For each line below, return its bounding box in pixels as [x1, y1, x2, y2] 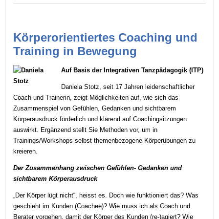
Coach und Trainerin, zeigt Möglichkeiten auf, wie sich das [13, 94, 179, 102]
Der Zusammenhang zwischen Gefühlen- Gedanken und [13, 164, 182, 172]
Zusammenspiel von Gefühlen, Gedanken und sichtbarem [13, 105, 176, 112]
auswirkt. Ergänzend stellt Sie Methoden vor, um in [13, 126, 158, 134]
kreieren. [13, 148, 38, 155]
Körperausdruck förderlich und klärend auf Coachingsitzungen [13, 115, 187, 123]
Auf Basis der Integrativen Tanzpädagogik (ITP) [61, 66, 204, 74]
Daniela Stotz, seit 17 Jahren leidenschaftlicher [61, 83, 195, 91]
